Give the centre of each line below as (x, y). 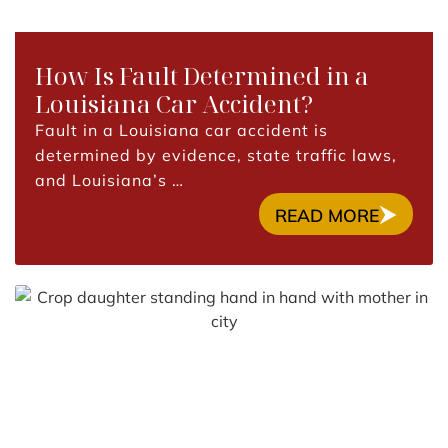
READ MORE (327, 215)
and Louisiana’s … (109, 180)
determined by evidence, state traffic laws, (216, 155)
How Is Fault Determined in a (202, 75)
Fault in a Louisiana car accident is (181, 130)
